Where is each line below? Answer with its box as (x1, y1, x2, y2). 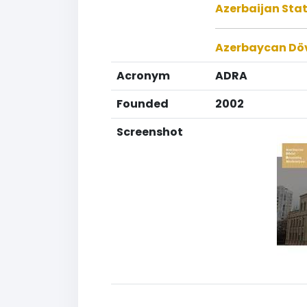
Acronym (116, 68, 170, 84)
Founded (116, 96, 169, 112)
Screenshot (116, 124, 183, 140)
